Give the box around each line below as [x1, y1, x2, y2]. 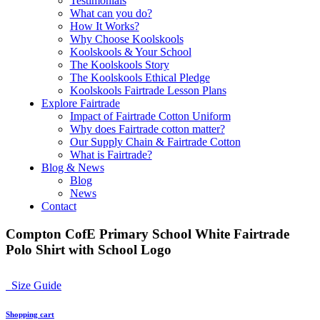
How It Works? [69, 20, 139, 32]
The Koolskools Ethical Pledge [69, 71, 210, 84]
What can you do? [69, 7, 152, 19]
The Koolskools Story [69, 59, 169, 71]
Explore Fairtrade [41, 97, 120, 109]
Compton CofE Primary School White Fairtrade [6, 226, 289, 241]
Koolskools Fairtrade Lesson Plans [69, 84, 226, 96]
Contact [41, 200, 76, 212]
